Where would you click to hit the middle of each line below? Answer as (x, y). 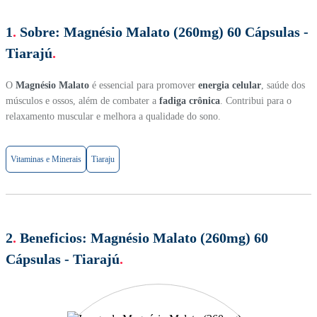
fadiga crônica (190, 100)
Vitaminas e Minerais (46, 159)
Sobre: (40, 31)
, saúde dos (283, 85)
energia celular (230, 85)
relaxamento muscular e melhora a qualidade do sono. (113, 116)
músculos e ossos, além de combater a (82, 100)
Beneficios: (53, 238)
